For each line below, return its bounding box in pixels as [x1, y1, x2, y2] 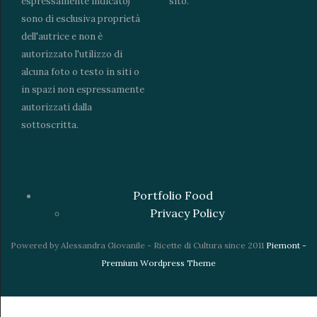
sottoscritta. [21, 118, 79, 131]
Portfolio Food [132, 188, 213, 202]
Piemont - [266, 239, 306, 250]
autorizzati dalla [21, 100, 92, 113]
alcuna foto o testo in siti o [21, 65, 139, 78]
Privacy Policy [149, 205, 224, 220]
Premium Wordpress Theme [101, 257, 216, 268]
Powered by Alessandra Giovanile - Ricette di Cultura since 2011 [11, 239, 266, 250]
